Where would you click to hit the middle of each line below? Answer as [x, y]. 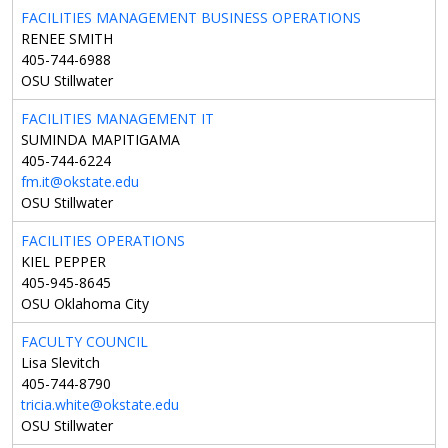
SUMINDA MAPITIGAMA [100, 140]
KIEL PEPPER [63, 262]
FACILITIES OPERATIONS [103, 241]
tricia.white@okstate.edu [100, 405]
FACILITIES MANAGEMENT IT [117, 119]
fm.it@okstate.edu [80, 182]
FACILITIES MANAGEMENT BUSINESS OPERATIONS [191, 18]
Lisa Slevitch [60, 363]
